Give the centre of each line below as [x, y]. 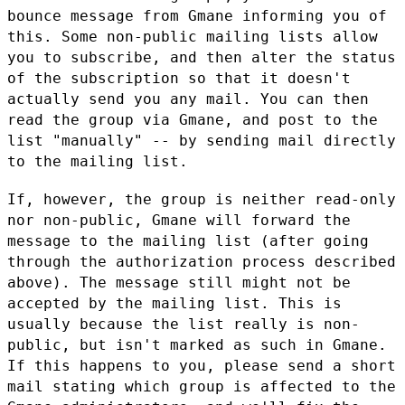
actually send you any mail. [134, 99]
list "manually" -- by [107, 140]
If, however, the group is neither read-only [202, 199]
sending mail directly [301, 140]
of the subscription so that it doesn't [179, 78]
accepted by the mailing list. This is [174, 303]
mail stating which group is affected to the [202, 386]
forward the [301, 220]
